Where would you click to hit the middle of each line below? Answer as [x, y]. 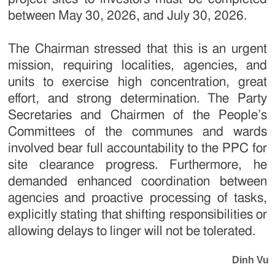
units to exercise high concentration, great [137, 82]
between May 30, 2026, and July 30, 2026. [127, 16]
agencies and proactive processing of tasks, [137, 198]
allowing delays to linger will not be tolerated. [132, 231]
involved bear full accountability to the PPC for [137, 149]
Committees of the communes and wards [137, 132]
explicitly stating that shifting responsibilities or [137, 215]
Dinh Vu [250, 260]
